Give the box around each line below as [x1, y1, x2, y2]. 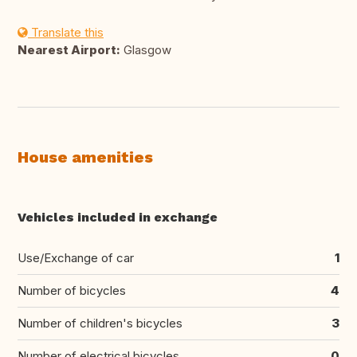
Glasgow [120, 42, 171, 58]
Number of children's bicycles [18, 316, 182, 331]
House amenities [18, 147, 153, 167]
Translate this [28, 25, 104, 41]
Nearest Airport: [18, 42, 120, 58]
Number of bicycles [18, 283, 126, 299]
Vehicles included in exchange [18, 210, 218, 226]
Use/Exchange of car [18, 250, 134, 266]
